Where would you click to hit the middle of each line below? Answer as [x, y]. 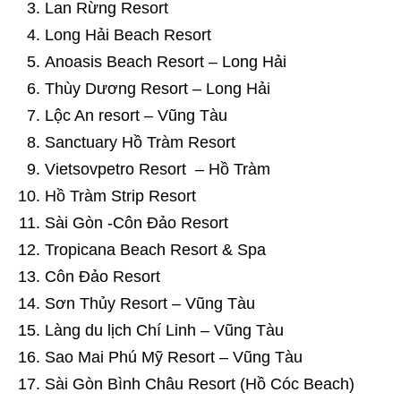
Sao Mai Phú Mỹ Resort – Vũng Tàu [174, 357]
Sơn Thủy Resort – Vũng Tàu [150, 303]
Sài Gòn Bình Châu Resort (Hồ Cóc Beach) [202, 384]
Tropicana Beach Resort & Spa [155, 249]
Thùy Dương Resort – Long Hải [158, 88]
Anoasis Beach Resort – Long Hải [166, 61]
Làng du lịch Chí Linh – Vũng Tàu [164, 330]
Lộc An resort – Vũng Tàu [136, 115]
